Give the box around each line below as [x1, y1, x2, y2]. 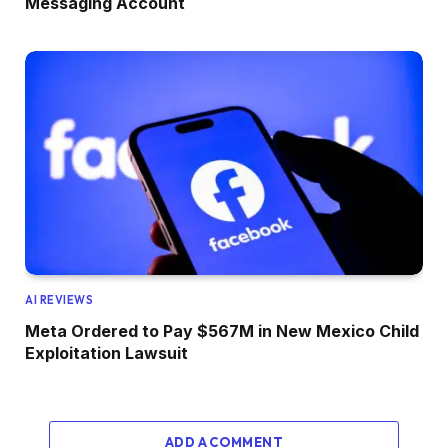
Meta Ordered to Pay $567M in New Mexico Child [25, 321, 419, 342]
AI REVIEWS [25, 293, 94, 308]
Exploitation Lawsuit [25, 343, 188, 364]
